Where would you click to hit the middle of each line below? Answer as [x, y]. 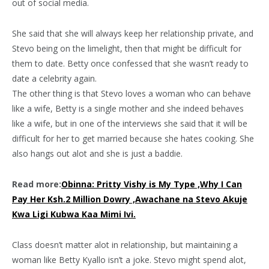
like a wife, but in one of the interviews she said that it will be [130, 123]
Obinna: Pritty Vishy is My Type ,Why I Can [152, 184]
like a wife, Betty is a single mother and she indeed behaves [128, 108]
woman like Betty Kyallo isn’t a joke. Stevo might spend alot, [129, 259]
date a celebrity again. [54, 78]
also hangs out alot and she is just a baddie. [97, 153]
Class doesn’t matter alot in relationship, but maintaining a [125, 244]
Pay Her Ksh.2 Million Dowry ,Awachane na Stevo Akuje [130, 199]
